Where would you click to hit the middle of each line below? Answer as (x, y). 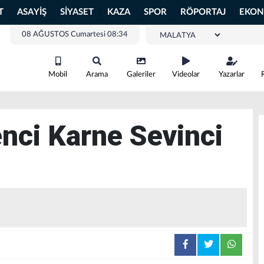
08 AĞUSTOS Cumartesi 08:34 (75, 34)
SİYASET (77, 12)
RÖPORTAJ (203, 12)
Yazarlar (232, 75)
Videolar (186, 75)
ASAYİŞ (32, 12)
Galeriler (141, 75)
